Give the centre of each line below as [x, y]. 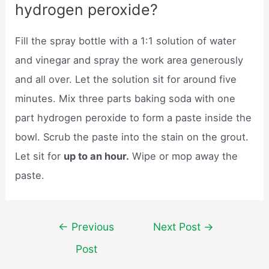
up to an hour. [97, 156]
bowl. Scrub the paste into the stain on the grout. [132, 137]
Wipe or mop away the [184, 156]
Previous [92, 227]
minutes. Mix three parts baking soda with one [125, 98]
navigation [62, 243]
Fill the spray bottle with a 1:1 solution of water [126, 41]
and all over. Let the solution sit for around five [126, 79]
